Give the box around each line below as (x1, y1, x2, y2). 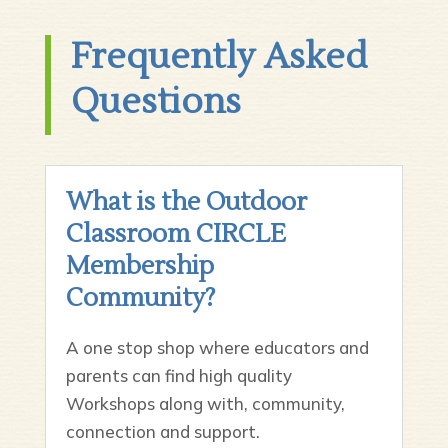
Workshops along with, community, (65, 393, 345, 414)
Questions (70, 80, 241, 124)
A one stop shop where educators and (65, 337, 369, 358)
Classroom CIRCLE (65, 218, 286, 250)
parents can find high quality (65, 365, 292, 386)
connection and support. (65, 421, 260, 442)
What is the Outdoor (65, 186, 307, 218)
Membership (65, 250, 214, 282)
